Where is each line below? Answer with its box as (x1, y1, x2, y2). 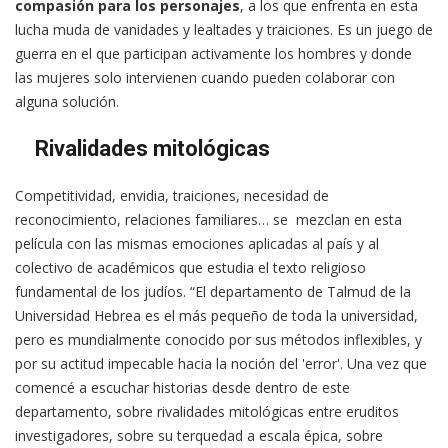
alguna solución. (15, 92, 119, 112)
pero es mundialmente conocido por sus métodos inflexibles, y (15, 330, 422, 350)
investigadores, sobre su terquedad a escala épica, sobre (15, 426, 383, 446)
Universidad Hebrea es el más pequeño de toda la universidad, (15, 306, 418, 326)
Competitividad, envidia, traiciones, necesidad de (15, 186, 329, 206)
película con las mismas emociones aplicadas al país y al (15, 234, 379, 254)
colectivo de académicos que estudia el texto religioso (15, 258, 366, 278)
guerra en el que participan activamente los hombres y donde (15, 44, 412, 64)
